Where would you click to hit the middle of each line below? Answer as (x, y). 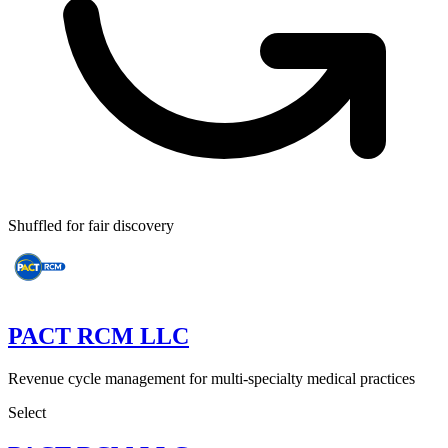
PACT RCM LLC (98, 335)
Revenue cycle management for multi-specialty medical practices (211, 378)
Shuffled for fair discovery (91, 225)
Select (27, 412)
